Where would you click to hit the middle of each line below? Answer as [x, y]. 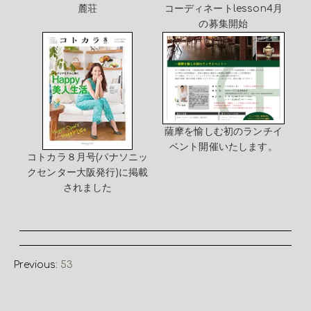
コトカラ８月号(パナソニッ [88, 158]
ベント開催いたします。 [223, 147]
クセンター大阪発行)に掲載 [88, 173]
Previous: [37, 264]
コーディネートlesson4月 [224, 8]
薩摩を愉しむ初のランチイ [223, 132]
